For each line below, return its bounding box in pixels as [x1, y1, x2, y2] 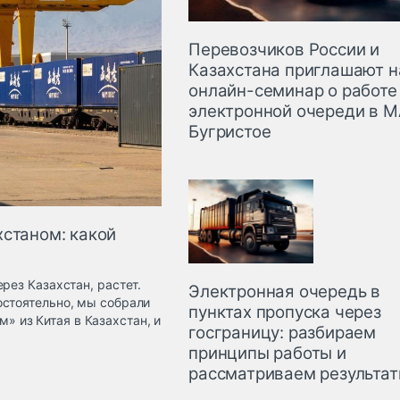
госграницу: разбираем [188, 321, 377, 343]
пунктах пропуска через [188, 301, 381, 322]
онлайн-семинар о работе [188, 80, 397, 102]
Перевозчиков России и [188, 39, 380, 61]
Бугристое [188, 121, 271, 143]
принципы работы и [188, 342, 346, 363]
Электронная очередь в [188, 280, 381, 302]
